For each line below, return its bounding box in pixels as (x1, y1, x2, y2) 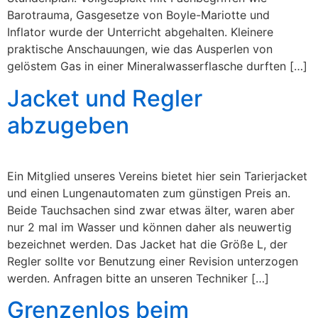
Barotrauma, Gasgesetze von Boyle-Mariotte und (7, 8, 270, 23)
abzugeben (7, 111, 129, 139)
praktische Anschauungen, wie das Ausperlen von (7, 42, 273, 57)
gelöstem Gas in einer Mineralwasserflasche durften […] (7, 59, 307, 74)
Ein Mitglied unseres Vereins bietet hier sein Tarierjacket (7, 168, 307, 183)
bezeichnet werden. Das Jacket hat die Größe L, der (7, 236, 287, 251)
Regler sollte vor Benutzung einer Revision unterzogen (7, 253, 298, 268)
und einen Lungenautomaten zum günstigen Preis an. (7, 185, 294, 200)
